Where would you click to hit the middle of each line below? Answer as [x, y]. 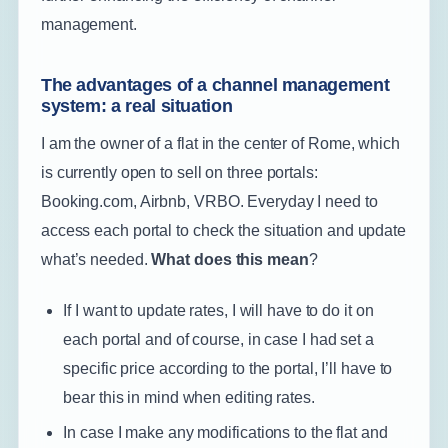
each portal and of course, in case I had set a [218, 339]
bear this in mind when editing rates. [189, 397]
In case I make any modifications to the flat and [225, 432]
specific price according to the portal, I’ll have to [228, 368]
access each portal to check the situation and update [223, 230]
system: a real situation [136, 106]
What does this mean [230, 259]
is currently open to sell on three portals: [179, 172]
